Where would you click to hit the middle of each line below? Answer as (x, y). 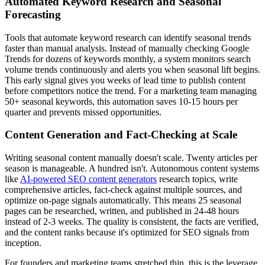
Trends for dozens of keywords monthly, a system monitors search (128, 59)
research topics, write (197, 179)
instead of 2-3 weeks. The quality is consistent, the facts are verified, (132, 222)
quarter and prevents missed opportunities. (83, 112)
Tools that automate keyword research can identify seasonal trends (128, 37)
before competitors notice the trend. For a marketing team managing (131, 91)
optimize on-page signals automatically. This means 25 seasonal (123, 201)
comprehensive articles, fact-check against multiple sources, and (123, 190)
